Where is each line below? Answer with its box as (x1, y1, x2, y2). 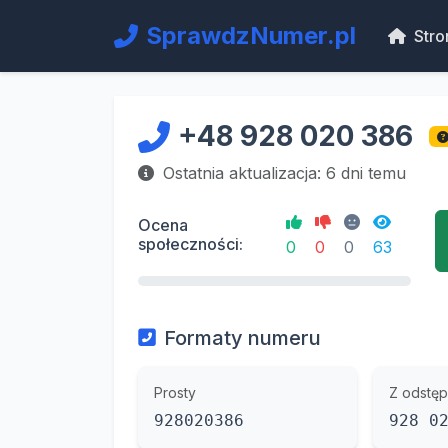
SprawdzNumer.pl (146, 21, 356, 50)
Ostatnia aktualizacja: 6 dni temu (158, 163, 406, 183)
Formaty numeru (164, 326, 321, 350)
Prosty (154, 384, 196, 401)
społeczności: (138, 234, 243, 254)
